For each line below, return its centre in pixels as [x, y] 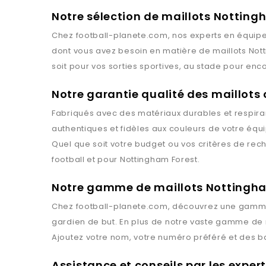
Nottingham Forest [159, 159]
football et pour [86, 159]
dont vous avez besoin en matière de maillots [150, 51]
